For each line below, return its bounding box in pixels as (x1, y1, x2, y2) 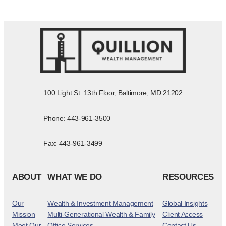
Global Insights (162, 199, 208, 207)
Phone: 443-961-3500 (43, 114, 111, 123)
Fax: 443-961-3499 (43, 139, 102, 148)
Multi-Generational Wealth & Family (47, 210, 155, 218)
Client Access (162, 210, 203, 218)
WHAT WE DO (47, 172, 102, 182)
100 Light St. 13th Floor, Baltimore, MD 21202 (43, 89, 183, 97)
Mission (12, 210, 35, 218)
